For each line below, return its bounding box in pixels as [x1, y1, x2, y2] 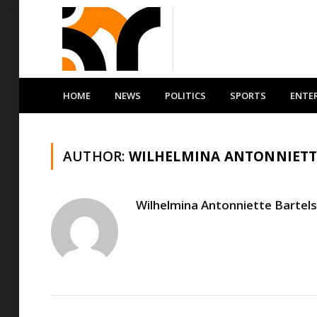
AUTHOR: [63, 147, 129, 166]
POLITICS [165, 89, 206, 102]
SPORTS [230, 89, 266, 102]
